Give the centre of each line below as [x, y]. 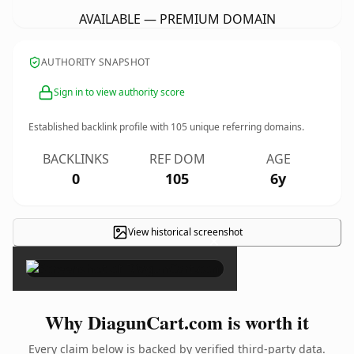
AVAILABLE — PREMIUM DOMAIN [177, 19]
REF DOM [177, 159]
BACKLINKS [76, 159]
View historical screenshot [185, 232]
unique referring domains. [246, 127]
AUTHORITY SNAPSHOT [96, 62]
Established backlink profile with [100, 127]
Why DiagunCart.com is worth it [177, 322]
